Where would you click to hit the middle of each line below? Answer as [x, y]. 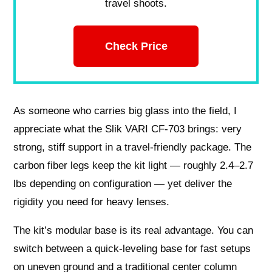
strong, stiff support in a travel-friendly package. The [133, 147]
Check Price [136, 46]
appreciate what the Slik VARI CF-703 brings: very [128, 129]
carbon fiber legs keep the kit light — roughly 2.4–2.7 [134, 165]
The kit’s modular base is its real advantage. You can [134, 230]
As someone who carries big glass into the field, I [125, 110]
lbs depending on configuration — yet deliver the [123, 183]
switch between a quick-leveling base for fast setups [132, 248]
